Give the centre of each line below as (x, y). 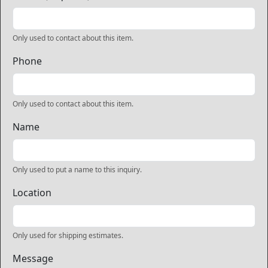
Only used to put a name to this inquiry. (77, 170)
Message (33, 258)
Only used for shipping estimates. (68, 235)
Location (32, 193)
